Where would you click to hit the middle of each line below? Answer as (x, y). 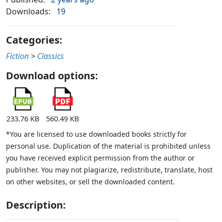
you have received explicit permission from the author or (100, 158)
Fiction (17, 56)
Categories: (34, 40)
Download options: (52, 76)
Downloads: (28, 12)
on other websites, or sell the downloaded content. (90, 182)
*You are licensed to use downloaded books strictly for (96, 134)
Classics (51, 56)
